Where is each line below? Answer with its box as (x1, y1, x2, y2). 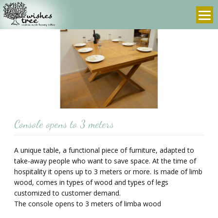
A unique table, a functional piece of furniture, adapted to (14, 145, 194, 155)
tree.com (164, 17, 199, 28)
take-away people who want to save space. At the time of (14, 156, 196, 166)
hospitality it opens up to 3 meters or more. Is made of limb (14, 167, 202, 177)
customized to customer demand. (14, 188, 121, 198)
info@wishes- (164, 6, 216, 17)
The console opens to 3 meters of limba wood (14, 199, 161, 209)
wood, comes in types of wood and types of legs (14, 178, 168, 187)
